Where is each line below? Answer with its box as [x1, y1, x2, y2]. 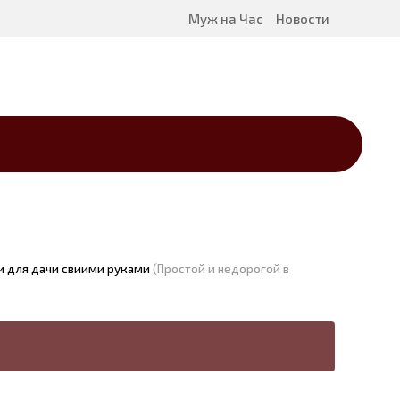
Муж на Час [188, 11, 263, 27]
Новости [276, 11, 329, 27]
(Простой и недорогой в [153, 262, 289, 276]
